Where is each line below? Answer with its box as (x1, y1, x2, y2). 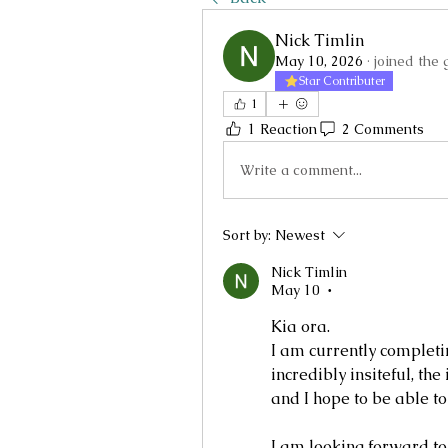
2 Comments (342, 119, 424, 138)
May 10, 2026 (275, 52, 363, 70)
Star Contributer (299, 73, 385, 89)
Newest (275, 226, 325, 244)
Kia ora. (271, 316, 330, 337)
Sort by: (223, 226, 271, 244)
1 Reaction (248, 119, 317, 138)
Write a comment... (240, 160, 362, 179)
